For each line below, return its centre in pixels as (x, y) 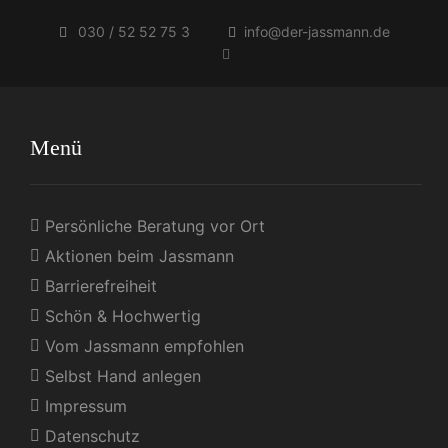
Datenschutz (93, 435)
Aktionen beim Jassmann (140, 255)
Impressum (86, 405)
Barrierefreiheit (101, 285)
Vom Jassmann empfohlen (145, 345)
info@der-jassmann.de (316, 31)
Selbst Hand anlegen (123, 375)
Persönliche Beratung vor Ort (155, 225)
